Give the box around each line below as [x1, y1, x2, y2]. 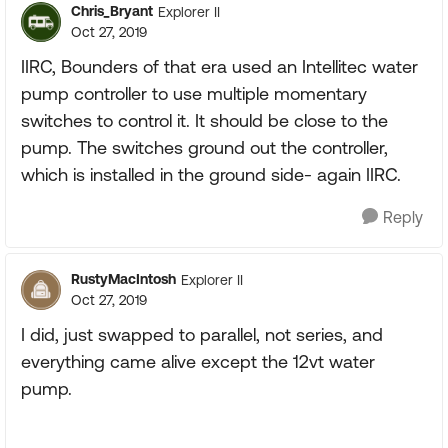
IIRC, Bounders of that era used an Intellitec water [21, 56, 418, 77]
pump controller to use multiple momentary [21, 83, 367, 104]
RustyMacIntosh [71, 271, 176, 287]
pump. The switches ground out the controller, [21, 137, 388, 158]
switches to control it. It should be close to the [21, 110, 388, 131]
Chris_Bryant [71, 3, 153, 19]
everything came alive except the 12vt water [21, 351, 375, 372]
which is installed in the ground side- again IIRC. [21, 164, 401, 185]
